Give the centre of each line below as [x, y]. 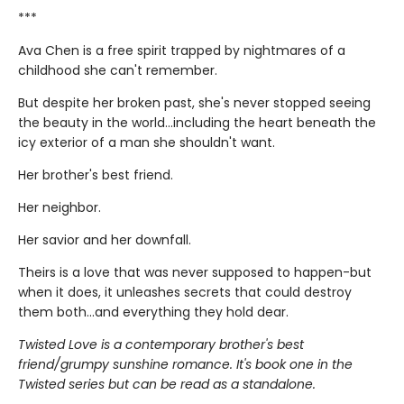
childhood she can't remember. [118, 70]
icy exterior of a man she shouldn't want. [147, 142]
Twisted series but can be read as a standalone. [167, 384]
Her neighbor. [60, 207]
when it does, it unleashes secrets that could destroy [185, 292]
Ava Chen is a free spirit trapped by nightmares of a [182, 50]
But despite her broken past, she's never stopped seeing [194, 102]
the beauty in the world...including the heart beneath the [197, 122]
